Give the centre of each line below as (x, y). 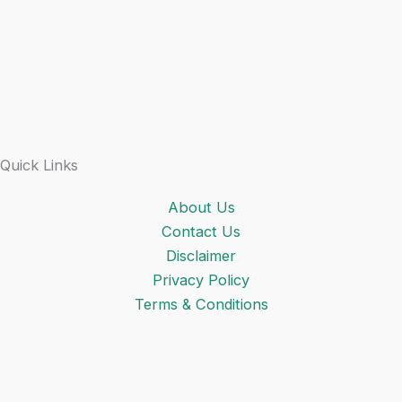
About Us (201, 208)
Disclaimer (201, 256)
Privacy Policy (201, 280)
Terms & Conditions (201, 305)
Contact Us (201, 232)
